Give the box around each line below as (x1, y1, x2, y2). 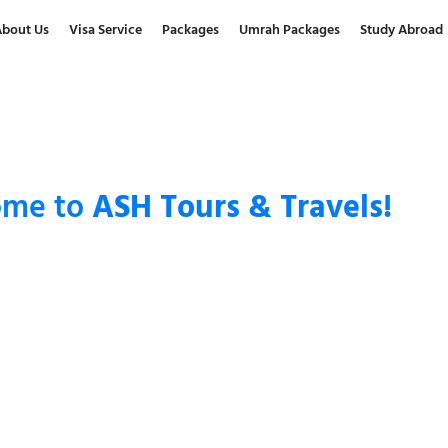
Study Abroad (360, 18, 444, 42)
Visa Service (69, 18, 143, 42)
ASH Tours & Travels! (91, 181, 392, 234)
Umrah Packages (239, 18, 341, 42)
